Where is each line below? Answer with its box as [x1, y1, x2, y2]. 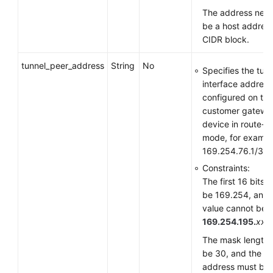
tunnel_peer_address [21, 60, 104, 71]
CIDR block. [202, 34, 249, 44]
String [111, 60, 135, 71]
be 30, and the [202, 248, 261, 258]
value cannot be [202, 203, 266, 213]
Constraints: [202, 163, 250, 173]
